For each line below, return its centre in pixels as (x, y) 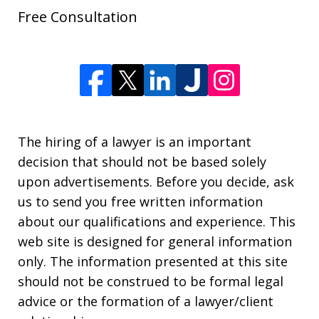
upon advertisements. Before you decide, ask (156, 182)
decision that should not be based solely (142, 162)
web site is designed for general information (155, 242)
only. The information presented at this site (153, 262)
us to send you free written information (140, 202)
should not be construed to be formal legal (151, 282)
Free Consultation (78, 17)
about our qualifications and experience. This (157, 222)
